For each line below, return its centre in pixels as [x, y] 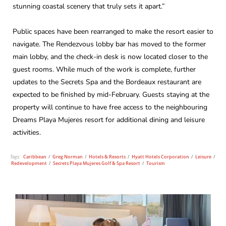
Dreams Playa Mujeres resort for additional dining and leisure [109, 120]
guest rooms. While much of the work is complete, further [104, 69]
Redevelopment [29, 163]
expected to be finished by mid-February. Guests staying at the [111, 94]
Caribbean [35, 157]
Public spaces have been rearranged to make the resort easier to [113, 31]
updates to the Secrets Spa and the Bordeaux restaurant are [107, 82]
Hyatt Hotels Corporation [160, 157]
